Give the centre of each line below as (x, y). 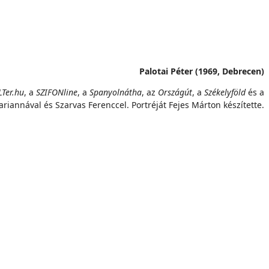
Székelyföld (225, 92)
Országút (175, 92)
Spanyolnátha (116, 92)
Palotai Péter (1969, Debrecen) (202, 71)
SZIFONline (57, 92)
